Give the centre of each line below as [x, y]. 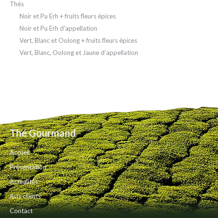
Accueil [20, 152]
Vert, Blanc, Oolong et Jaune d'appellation [79, 53]
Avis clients [25, 196]
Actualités [24, 182]
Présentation [28, 167]
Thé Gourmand [43, 133]
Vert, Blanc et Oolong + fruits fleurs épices [78, 40]
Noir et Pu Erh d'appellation [58, 28]
